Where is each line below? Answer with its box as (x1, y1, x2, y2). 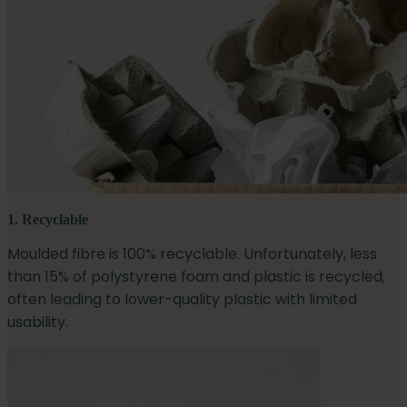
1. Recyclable (7, 212, 88, 228)
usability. (7, 312, 68, 333)
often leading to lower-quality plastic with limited (7, 289, 357, 311)
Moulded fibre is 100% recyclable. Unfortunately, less (7, 243, 377, 265)
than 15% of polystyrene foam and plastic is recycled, (7, 266, 385, 288)
